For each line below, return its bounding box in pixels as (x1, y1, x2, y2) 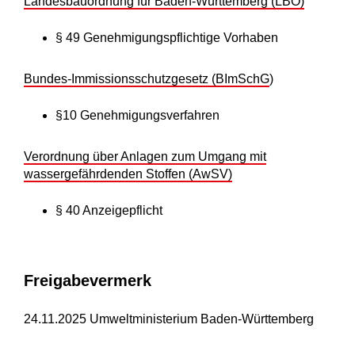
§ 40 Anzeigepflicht (55, 204, 162, 218)
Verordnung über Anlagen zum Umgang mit (24, 150, 266, 164)
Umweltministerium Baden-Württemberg (86, 312, 314, 326)
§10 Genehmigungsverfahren (55, 109, 219, 123)
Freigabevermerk (24, 272, 151, 290)
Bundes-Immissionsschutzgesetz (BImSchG (24, 72, 269, 86)
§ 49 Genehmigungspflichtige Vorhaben (55, 31, 278, 45)
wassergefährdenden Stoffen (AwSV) (24, 167, 232, 181)
